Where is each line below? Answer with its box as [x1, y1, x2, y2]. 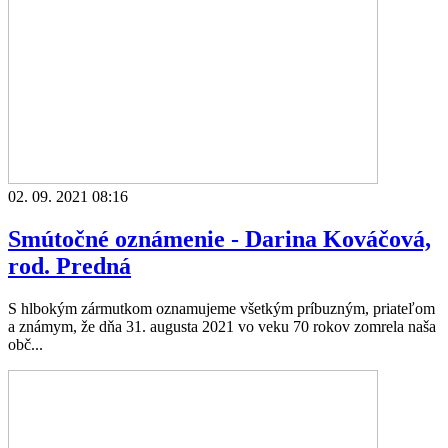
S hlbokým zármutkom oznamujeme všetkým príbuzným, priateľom [8, 300, 435, 318]
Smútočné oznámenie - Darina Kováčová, [8, 226, 431, 253]
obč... [8, 336, 43, 354]
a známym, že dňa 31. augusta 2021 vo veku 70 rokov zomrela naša [8, 318, 436, 336]
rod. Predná [8, 253, 131, 280]
